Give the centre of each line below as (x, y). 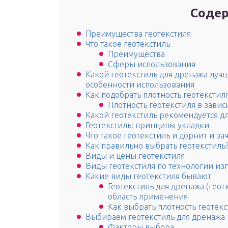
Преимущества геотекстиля (138, 34)
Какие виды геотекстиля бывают (148, 176)
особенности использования (140, 85)
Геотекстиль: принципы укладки (147, 125)
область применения (148, 197)
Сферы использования (152, 64)
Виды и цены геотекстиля (135, 156)
